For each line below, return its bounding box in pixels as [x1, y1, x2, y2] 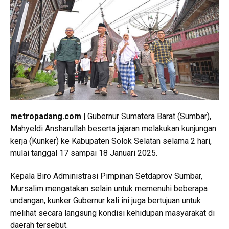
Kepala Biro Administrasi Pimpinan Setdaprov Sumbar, [10, 171, 202, 181]
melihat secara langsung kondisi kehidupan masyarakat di [10, 208, 215, 218]
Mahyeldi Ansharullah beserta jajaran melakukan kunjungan [10, 124, 216, 134]
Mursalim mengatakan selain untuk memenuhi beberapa [10, 184, 208, 194]
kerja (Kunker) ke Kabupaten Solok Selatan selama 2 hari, [10, 136, 212, 146]
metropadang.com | [10, 111, 85, 122]
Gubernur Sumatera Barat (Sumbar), [85, 111, 211, 122]
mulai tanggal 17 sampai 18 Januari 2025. [10, 148, 157, 158]
